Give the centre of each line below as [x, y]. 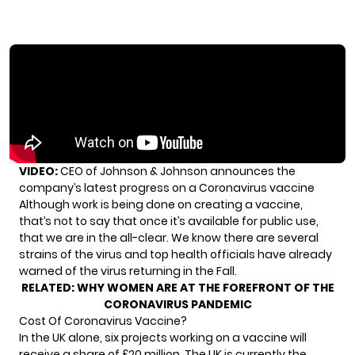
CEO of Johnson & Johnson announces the [177, 171]
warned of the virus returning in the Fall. [128, 271]
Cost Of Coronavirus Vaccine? [103, 321]
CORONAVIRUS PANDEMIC [177, 304]
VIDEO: [38, 171]
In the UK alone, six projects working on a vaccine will [163, 337]
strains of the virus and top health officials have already [176, 254]
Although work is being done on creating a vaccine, [161, 204]
